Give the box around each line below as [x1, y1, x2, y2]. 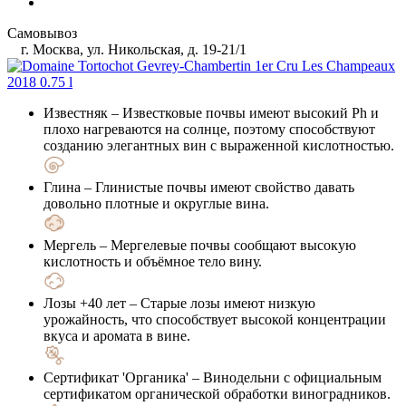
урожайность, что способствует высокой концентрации [43, 311, 386, 327]
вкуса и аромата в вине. [43, 327, 190, 343]
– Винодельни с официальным [188, 369, 382, 385]
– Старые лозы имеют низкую [126, 295, 315, 311]
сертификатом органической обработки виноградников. [43, 385, 391, 401]
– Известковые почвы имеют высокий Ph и [108, 104, 379, 121]
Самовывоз [7, 24, 77, 41]
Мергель [43, 237, 96, 253]
